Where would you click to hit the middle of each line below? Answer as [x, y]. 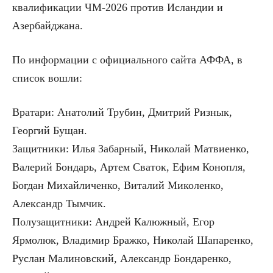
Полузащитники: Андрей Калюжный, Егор [113, 222]
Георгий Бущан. [50, 131]
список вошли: [47, 78]
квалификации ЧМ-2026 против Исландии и [118, 8]
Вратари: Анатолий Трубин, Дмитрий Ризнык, [122, 112]
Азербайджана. [48, 26]
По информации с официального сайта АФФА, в [127, 60]
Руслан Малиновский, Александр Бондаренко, [122, 259]
